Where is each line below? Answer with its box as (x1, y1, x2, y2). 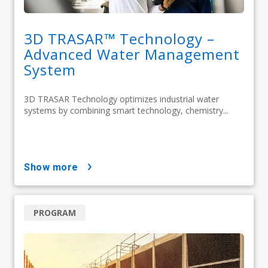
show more (30, 161, 78, 173)
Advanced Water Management (24, 44, 240, 64)
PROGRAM (33, 206, 76, 218)
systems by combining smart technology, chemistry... (24, 104, 229, 116)
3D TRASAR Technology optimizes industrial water (24, 93, 219, 105)
